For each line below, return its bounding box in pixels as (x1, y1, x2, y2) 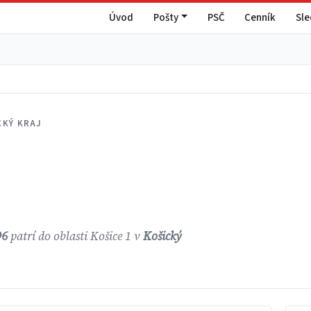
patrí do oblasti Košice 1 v (8, 228, 144, 245)
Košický (143, 228, 183, 245)
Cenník (244, 10, 276, 25)
